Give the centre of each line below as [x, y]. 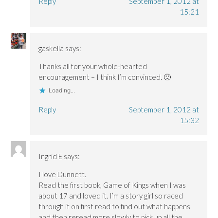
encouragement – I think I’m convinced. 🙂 [105, 77]
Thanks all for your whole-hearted [93, 66]
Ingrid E [51, 156]
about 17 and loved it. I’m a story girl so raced [111, 195]
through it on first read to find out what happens [115, 206]
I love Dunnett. [63, 174]
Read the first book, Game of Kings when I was [112, 185]
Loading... [62, 90]
